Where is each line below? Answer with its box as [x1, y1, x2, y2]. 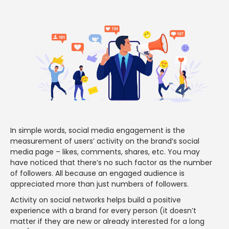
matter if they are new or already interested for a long [10, 216, 204, 226]
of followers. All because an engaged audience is [10, 168, 185, 178]
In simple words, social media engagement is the [10, 125, 185, 135]
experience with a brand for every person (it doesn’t [10, 205, 196, 216]
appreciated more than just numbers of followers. [10, 178, 189, 189]
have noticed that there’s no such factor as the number [10, 157, 212, 168]
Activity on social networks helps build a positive [10, 194, 181, 205]
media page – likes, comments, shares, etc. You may [10, 146, 200, 157]
